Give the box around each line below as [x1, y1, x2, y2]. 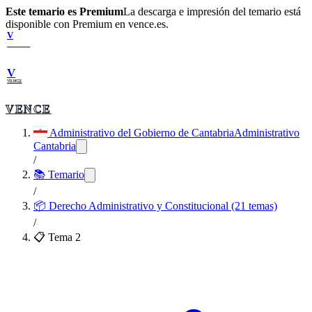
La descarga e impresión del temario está [123, 6, 301, 17]
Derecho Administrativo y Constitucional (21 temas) [49, 200, 277, 212]
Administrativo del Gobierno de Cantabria [49, 127, 234, 139]
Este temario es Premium [6, 6, 123, 17]
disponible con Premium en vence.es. [6, 18, 169, 30]
